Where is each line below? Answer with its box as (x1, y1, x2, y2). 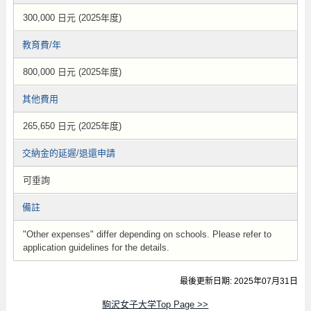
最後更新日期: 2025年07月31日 (180, 276, 299, 286)
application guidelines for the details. (22, 242, 169, 253)
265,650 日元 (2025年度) (22, 121, 121, 131)
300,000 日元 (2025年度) (22, 12, 121, 23)
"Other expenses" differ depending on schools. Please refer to (22, 229, 271, 239)
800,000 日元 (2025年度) (22, 67, 121, 77)
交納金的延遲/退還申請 (22, 148, 115, 158)
